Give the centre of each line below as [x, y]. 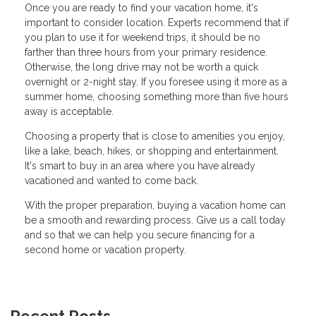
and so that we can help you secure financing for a [140, 235]
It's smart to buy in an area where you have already [140, 165]
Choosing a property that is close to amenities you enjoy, [155, 136]
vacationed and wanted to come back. [111, 180]
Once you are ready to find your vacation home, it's [141, 7]
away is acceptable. [72, 111]
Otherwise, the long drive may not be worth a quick [141, 67]
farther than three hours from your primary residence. [146, 52]
